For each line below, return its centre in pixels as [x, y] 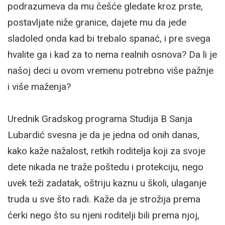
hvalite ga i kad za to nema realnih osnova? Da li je [112, 54]
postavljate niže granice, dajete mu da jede [97, 22]
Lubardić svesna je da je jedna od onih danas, [103, 135]
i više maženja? [39, 86]
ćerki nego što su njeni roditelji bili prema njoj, [103, 215]
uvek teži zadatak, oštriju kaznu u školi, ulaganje [107, 183]
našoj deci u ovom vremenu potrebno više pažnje [110, 70]
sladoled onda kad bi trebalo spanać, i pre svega [109, 38]
